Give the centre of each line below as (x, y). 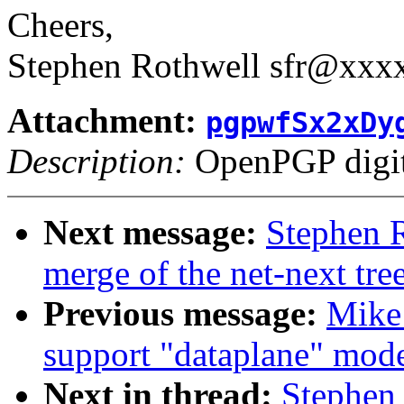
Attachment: (106, 121)
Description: (96, 161)
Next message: (155, 233)
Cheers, (60, 25)
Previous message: (185, 314)
